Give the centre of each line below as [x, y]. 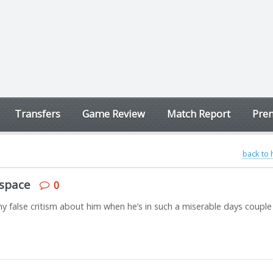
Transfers [37, 114]
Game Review [114, 114]
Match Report [199, 114]
